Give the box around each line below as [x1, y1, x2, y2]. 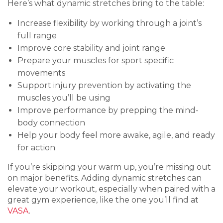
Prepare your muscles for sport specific [17, 56, 174, 65]
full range [17, 31, 57, 40]
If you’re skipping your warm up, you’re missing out [7, 162, 211, 172]
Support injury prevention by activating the [17, 81, 191, 90]
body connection [17, 118, 85, 127]
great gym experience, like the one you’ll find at [7, 195, 199, 205]
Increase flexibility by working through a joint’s [17, 18, 202, 28]
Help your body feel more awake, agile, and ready [17, 130, 215, 140]
